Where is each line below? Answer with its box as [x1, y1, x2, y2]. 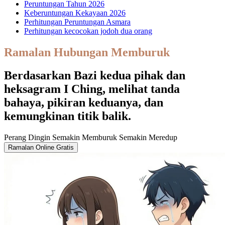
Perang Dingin [4, 133, 50, 142]
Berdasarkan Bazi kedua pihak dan [4, 69, 185, 82]
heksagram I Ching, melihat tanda [4, 82, 180, 96]
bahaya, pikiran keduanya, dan [4, 96, 163, 109]
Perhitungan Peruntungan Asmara [24, 17, 131, 26]
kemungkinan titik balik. [4, 109, 131, 123]
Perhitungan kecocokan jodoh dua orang [24, 26, 152, 35]
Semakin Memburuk [50, 133, 117, 142]
